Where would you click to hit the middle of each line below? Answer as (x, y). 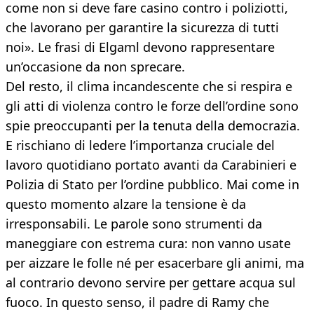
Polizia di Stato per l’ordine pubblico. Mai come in (152, 185)
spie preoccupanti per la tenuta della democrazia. (153, 126)
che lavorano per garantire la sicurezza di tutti (142, 28)
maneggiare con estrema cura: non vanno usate (148, 244)
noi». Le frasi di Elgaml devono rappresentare (140, 47)
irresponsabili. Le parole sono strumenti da (134, 224)
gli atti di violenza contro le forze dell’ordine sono (152, 106)
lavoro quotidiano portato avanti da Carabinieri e (151, 165)
